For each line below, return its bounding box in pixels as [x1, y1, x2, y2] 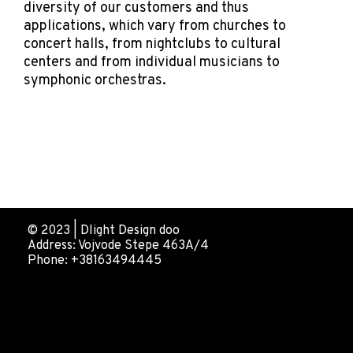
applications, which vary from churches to [23, 17, 286, 35]
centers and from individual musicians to [23, 53, 280, 72]
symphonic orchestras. [23, 71, 166, 90]
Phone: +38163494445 [27, 253, 162, 269]
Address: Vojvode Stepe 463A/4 [27, 238, 209, 254]
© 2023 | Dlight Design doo [27, 223, 180, 239]
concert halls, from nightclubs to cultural [23, 35, 281, 54]
